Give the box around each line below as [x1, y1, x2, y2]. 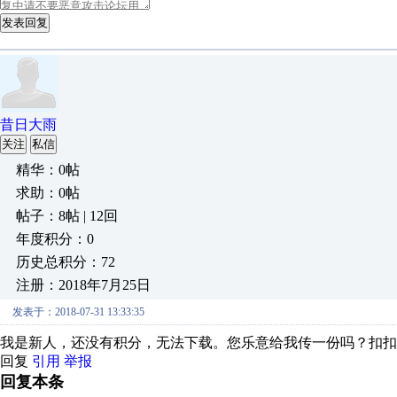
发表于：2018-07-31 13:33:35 [12, 306, 144, 318]
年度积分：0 [16, 231, 94, 246]
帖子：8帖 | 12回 [16, 208, 118, 223]
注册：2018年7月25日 [16, 277, 151, 292]
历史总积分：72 [16, 254, 115, 269]
